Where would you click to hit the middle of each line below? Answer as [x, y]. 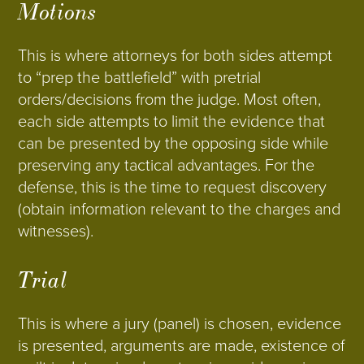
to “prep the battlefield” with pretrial [140, 78]
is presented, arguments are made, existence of [182, 346]
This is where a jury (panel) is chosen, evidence [180, 324]
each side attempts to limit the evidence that [172, 122]
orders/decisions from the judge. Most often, [170, 100]
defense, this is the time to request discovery [173, 188]
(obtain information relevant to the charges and [180, 210]
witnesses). [56, 232]
